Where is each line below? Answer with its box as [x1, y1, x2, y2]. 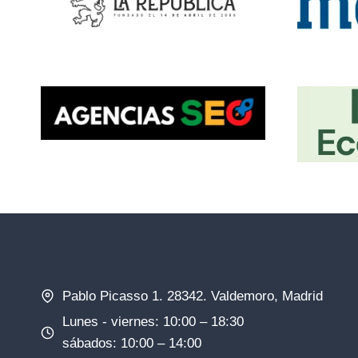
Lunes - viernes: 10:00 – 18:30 [62, 314, 244, 330]
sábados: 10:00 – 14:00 [62, 336, 201, 352]
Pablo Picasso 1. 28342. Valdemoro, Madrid [62, 288, 323, 304]
